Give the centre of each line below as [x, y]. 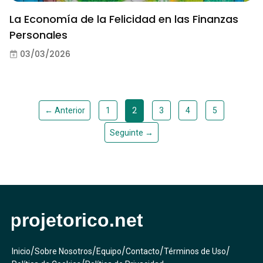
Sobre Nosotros [63, 252]
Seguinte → [131, 132]
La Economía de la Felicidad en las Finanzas [124, 19]
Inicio [21, 252]
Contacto [143, 252]
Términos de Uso [195, 252]
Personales [38, 35]
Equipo [109, 252]
